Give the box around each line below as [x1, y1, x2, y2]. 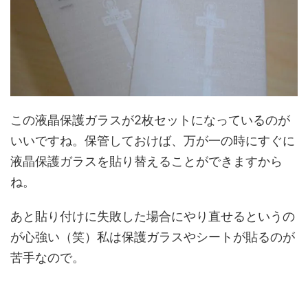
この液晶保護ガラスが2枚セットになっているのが [10, 112, 290, 127]
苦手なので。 [10, 250, 85, 265]
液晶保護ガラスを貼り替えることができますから [10, 153, 283, 168]
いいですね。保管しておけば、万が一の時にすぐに [10, 133, 295, 148]
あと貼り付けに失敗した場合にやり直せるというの [10, 208, 295, 223]
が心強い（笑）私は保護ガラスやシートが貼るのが [10, 229, 295, 244]
